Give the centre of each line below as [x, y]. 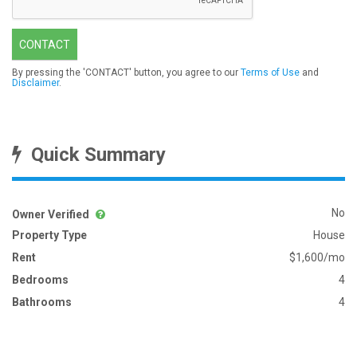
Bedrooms [40, 280]
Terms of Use [270, 73]
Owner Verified [52, 214]
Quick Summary [94, 155]
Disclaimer [35, 83]
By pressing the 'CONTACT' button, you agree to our [126, 73]
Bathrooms [42, 302]
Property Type [49, 235]
